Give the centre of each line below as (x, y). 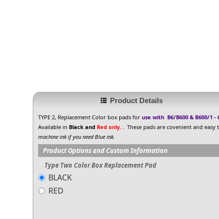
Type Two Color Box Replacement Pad (101, 165)
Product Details (136, 100)
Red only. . (111, 127)
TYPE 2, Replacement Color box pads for (90, 117)
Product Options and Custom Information (106, 150)
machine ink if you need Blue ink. (77, 136)
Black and (82, 127)
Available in (53, 127)
